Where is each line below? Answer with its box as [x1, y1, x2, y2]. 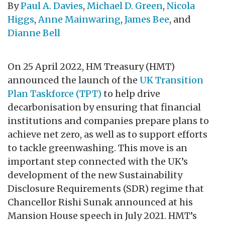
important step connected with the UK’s [8, 156, 188, 168]
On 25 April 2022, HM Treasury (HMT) [8, 61, 175, 73]
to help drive [101, 88, 160, 100]
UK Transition [140, 74, 203, 86]
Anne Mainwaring [38, 14, 121, 26]
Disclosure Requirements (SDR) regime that [8, 183, 204, 195]
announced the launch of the [8, 74, 140, 86]
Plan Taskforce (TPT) [8, 88, 101, 100]
